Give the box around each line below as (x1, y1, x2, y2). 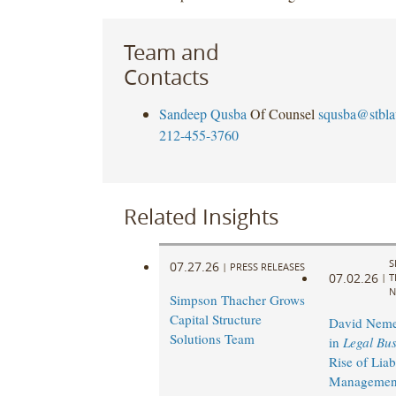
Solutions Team (169, 330, 255, 348)
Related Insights (123, 202, 278, 231)
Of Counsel (249, 103, 315, 123)
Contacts (123, 62, 209, 91)
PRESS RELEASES (229, 259, 305, 273)
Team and (123, 37, 219, 66)
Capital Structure (169, 310, 262, 329)
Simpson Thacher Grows (169, 291, 305, 309)
